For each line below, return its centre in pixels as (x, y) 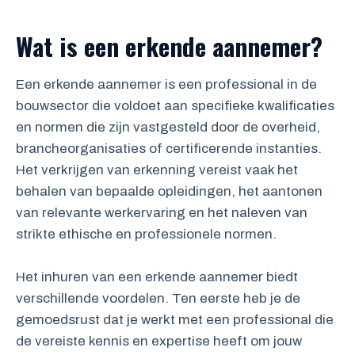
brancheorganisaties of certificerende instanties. (169, 148)
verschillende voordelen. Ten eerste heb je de (158, 298)
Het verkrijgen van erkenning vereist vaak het (157, 170)
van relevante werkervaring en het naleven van (162, 212)
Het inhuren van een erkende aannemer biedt (157, 277)
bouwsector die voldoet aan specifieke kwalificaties (175, 105)
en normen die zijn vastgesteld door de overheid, (168, 127)
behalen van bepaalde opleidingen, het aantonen (169, 191)
